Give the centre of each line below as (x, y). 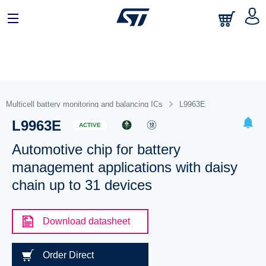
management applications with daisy (124, 167)
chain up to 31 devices (82, 185)
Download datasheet (86, 221)
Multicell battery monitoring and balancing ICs (84, 104)
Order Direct (68, 255)
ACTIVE (90, 125)
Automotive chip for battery (96, 149)
